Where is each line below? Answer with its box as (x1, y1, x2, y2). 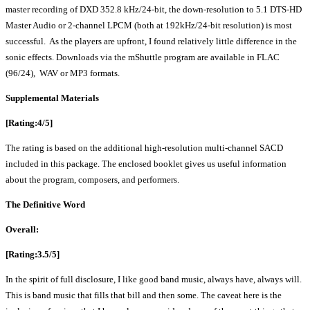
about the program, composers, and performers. (6, 174, 179, 185)
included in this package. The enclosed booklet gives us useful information (6, 158, 286, 170)
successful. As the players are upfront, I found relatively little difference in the (6, 36, 297, 47)
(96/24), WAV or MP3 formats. (6, 68, 120, 79)
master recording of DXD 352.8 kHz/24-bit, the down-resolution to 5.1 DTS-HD (6, 4, 302, 15)
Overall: (6, 224, 39, 235)
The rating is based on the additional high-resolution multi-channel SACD (6, 143, 283, 154)
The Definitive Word (6, 199, 85, 210)
